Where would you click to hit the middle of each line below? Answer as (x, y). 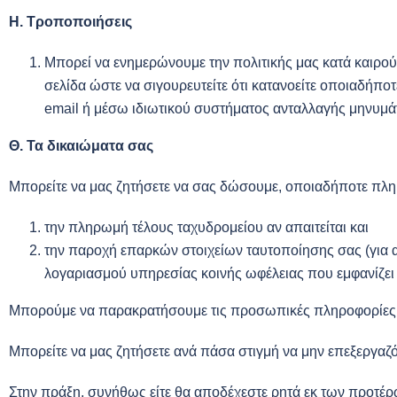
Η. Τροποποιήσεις (70, 22)
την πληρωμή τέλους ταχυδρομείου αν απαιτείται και (206, 227)
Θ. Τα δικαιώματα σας (81, 146)
